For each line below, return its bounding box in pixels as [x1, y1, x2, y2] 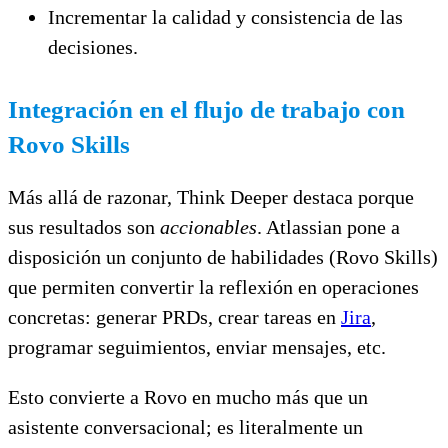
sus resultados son [8, 215, 160, 238]
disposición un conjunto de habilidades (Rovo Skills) [8, 245, 438, 268]
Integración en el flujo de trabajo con [8, 95, 405, 123]
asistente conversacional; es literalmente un [8, 415, 363, 438]
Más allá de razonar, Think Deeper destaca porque [8, 185, 414, 208]
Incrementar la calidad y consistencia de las [48, 5, 403, 28]
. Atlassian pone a [257, 215, 400, 238]
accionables [160, 215, 257, 238]
